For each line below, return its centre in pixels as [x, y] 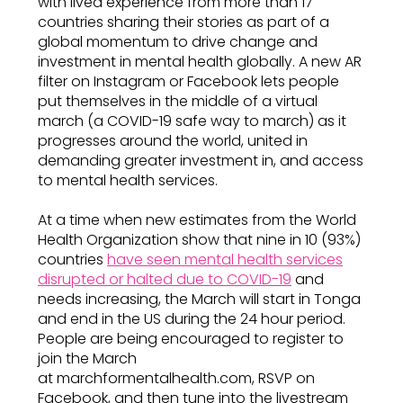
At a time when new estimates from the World [197, 220]
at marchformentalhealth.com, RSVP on [176, 378]
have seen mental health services [225, 260]
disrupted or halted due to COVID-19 [165, 279]
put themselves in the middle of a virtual [178, 101]
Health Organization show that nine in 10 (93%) [199, 240]
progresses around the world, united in [173, 141]
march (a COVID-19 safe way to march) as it [192, 121]
